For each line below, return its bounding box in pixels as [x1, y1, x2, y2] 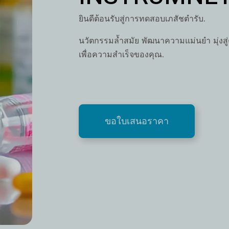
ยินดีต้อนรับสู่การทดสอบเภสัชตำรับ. [78, 13, 205, 24]
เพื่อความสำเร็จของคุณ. [78, 49, 164, 59]
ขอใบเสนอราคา [104, 116, 169, 126]
